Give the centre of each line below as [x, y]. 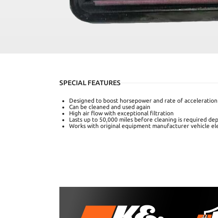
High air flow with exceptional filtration [121, 113]
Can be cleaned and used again [110, 107]
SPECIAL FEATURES [90, 83]
